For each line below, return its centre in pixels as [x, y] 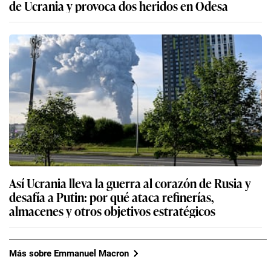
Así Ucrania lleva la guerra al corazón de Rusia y [130, 183]
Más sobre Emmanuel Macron [69, 253]
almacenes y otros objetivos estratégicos [112, 211]
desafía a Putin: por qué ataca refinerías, [112, 197]
